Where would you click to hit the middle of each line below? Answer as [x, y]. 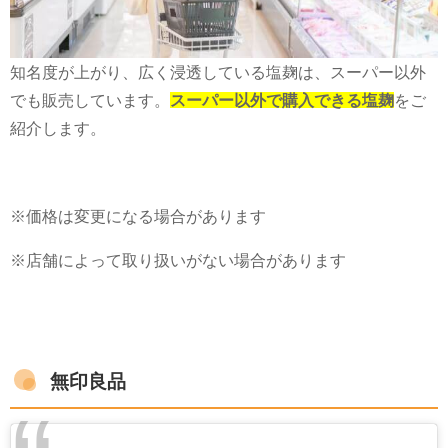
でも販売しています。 [90, 100]
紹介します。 [58, 128]
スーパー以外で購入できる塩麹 [282, 100]
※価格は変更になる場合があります [138, 216]
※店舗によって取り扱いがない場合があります [178, 260]
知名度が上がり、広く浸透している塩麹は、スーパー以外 [218, 72]
